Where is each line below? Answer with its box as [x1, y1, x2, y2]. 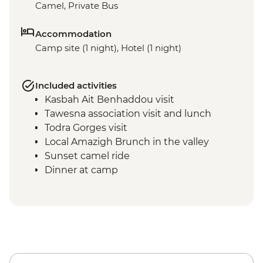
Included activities [35, 80, 117, 92]
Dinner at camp [45, 164, 118, 176]
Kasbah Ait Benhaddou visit [45, 94, 174, 106]
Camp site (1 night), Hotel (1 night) [35, 42, 181, 54]
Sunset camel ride [45, 150, 130, 162]
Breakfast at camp [45, 178, 130, 190]
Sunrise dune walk [45, 193, 131, 204]
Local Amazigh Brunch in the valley [45, 136, 209, 148]
